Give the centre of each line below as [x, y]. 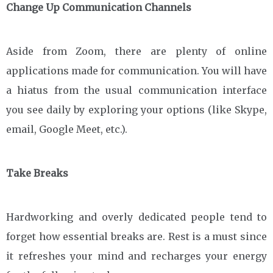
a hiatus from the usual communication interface [136, 90]
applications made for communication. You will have [136, 70]
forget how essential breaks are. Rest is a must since [136, 236]
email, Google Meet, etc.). [67, 129]
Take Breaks [37, 173]
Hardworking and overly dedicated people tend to [136, 217]
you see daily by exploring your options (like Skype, [136, 109]
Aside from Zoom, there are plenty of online [136, 51]
